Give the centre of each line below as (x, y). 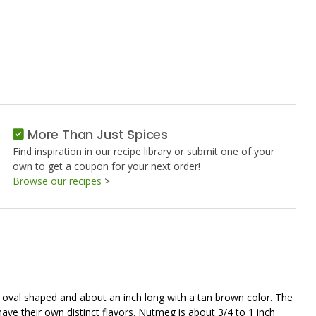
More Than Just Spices (96, 134)
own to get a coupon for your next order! (107, 166)
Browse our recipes (57, 181)
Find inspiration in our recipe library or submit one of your (144, 151)
